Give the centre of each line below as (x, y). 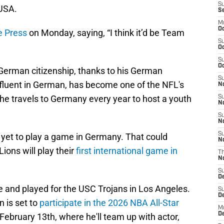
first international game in (127, 151)
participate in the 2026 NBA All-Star (109, 203)
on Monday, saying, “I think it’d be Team (106, 33)
